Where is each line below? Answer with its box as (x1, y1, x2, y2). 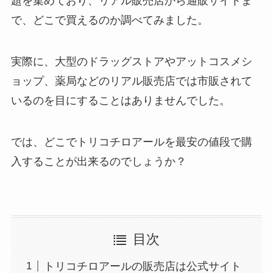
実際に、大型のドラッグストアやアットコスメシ (10, 55, 252, 68)
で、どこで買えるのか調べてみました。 (10, 14, 208, 27)
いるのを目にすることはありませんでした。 (10, 94, 230, 107)
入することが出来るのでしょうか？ (10, 155, 186, 168)
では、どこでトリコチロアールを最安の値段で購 (10, 135, 252, 148)
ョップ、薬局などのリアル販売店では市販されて (10, 75, 252, 88)
